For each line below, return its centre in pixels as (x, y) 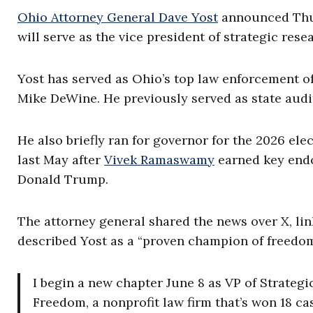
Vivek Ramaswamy (159, 160)
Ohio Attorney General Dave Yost (118, 17)
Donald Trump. (63, 180)
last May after (61, 160)
